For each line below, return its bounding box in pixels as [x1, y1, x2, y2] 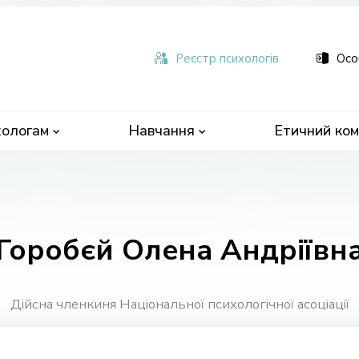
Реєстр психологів [175, 50, 279, 67]
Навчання [128, 121, 195, 140]
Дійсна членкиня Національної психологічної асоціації [10, 295, 349, 314]
